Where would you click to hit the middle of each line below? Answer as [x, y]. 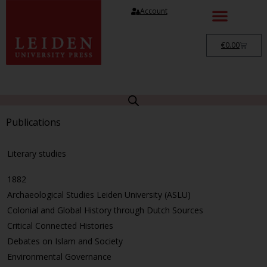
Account [153, 11]
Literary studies [37, 153]
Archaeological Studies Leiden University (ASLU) [99, 194]
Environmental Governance [59, 256]
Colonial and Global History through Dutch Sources [105, 210]
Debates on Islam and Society [65, 241]
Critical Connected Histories [60, 225]
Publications [33, 122]
